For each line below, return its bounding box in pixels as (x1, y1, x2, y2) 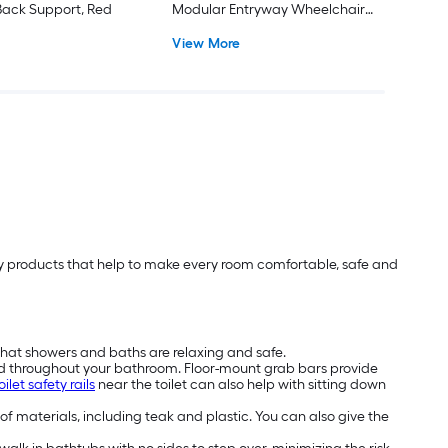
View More (172, 34, 241, 52)
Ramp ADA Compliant (172, 24, 314, 42)
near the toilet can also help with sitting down (95, 376, 386, 394)
